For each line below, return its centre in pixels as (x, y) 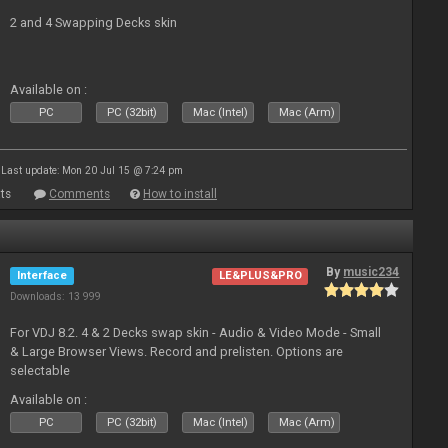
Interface (42, 275)
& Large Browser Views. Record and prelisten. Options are (177, 351)
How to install (180, 194)
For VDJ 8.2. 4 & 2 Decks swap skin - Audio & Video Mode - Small (196, 332)
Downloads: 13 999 (56, 296)
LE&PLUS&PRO (260, 276)
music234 (371, 272)
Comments (79, 194)
